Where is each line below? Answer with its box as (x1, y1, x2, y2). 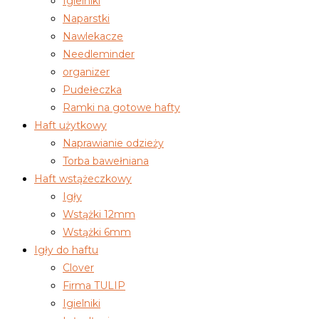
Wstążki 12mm (63, 208, 135, 221)
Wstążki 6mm (63, 226, 131, 239)
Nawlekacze (63, 30, 123, 43)
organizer (63, 66, 110, 79)
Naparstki (63, 12, 110, 26)
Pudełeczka (63, 83, 122, 97)
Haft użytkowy (34, 119, 107, 132)
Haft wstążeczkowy (34, 172, 132, 186)
